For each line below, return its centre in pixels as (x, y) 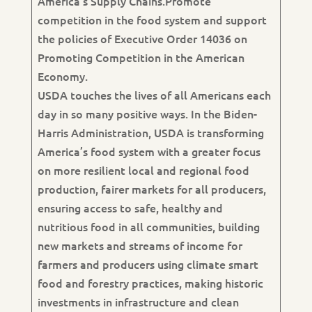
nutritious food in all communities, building (148, 226)
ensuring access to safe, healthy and (130, 208)
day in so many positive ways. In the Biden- (147, 114)
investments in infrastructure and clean (138, 302)
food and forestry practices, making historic (150, 283)
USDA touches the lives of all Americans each (154, 95)
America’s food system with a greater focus (149, 151)
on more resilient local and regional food (143, 170)
